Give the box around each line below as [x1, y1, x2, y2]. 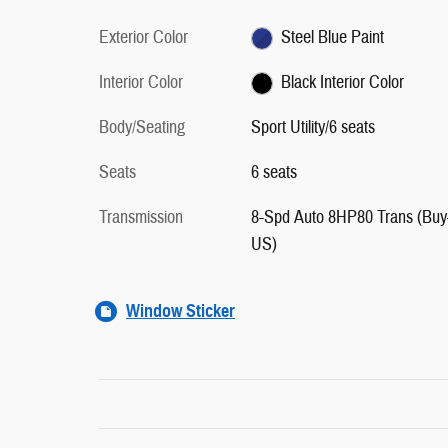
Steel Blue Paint [351, 26, 385, 50]
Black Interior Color [281, 71, 405, 95]
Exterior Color [99, 26, 188, 50]
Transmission [99, 206, 183, 230]
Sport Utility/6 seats [250, 116, 375, 140]
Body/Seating [99, 116, 185, 140]
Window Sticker [126, 300, 235, 323]
